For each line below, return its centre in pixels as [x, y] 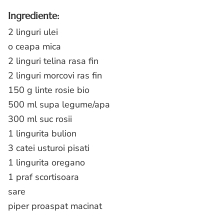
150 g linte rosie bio [49, 90]
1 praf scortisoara [43, 177]
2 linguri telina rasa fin [53, 61]
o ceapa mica [34, 47]
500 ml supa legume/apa [59, 105]
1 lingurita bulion [42, 134]
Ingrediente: [33, 15]
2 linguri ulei [33, 32]
